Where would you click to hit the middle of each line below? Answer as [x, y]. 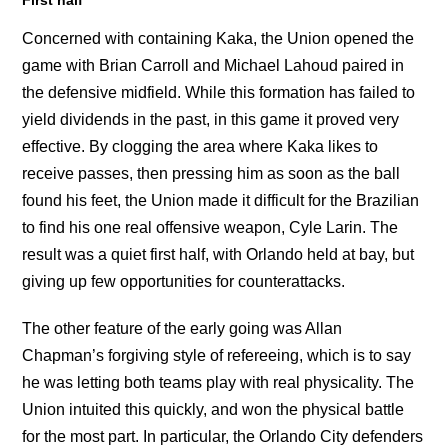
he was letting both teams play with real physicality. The [218, 382]
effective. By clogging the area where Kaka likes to [200, 146]
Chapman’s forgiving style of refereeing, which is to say [217, 355]
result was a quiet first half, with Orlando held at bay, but [218, 254]
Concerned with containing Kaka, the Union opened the [218, 38]
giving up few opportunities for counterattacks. [184, 281]
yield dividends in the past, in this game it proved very [211, 119]
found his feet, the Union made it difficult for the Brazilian [221, 200]
